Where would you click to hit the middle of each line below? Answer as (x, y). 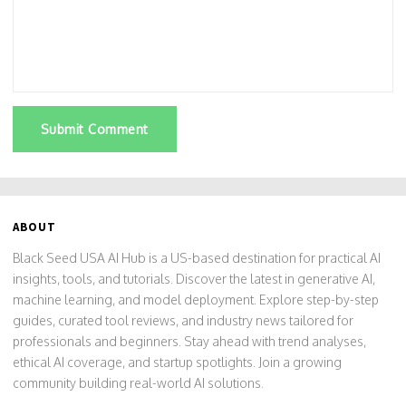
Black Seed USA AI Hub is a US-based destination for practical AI (197, 257)
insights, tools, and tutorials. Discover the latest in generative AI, (194, 278)
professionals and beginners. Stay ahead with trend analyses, (189, 341)
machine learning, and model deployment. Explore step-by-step (196, 299)
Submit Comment (95, 129)
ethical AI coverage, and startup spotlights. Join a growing (177, 362)
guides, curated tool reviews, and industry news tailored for (183, 320)
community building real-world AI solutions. (138, 382)
